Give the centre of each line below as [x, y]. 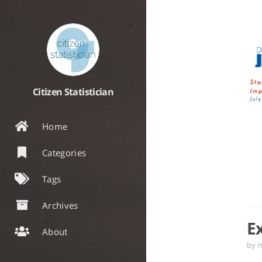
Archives [60, 205]
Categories [64, 152]
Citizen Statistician [73, 92]
